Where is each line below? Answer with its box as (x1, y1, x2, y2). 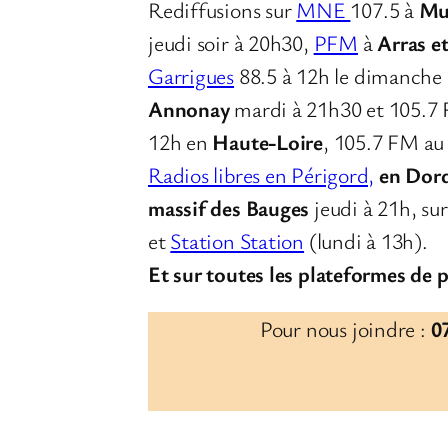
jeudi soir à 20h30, (148, 27, 314, 57)
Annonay (148, 93, 235, 123)
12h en (148, 126, 213, 156)
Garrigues (148, 60, 235, 90)
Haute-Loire (212, 126, 324, 156)
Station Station (170, 225, 305, 255)
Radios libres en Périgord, (148, 159, 375, 189)
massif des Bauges (148, 192, 315, 222)
